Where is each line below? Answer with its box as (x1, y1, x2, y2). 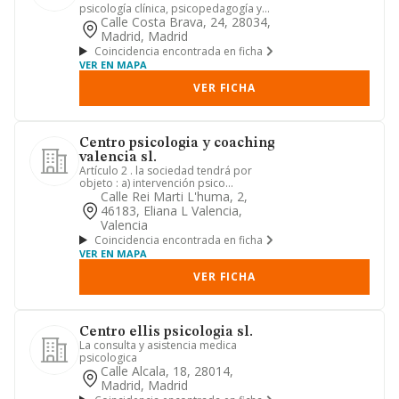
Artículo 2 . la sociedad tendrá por (79, 163, 252, 178)
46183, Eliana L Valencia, (101, 202, 242, 219)
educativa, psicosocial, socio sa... (79, 188, 246, 203)
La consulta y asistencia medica (79, 338, 237, 353)
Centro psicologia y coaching (79, 136, 274, 151)
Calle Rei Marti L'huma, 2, (101, 188, 248, 205)
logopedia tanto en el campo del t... (79, 13, 259, 28)
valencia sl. (79, 151, 157, 165)
